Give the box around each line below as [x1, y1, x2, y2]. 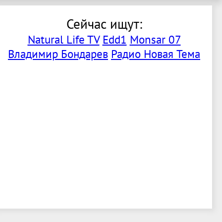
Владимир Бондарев [8, 47, 108, 61]
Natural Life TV [27, 32, 100, 47]
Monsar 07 [129, 32, 181, 47]
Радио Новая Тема [111, 47, 200, 61]
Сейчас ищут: [66, 15, 142, 33]
